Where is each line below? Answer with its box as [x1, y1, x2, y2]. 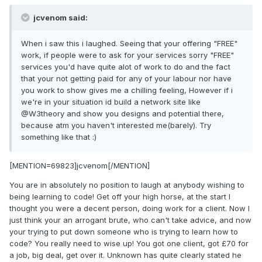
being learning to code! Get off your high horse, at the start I [9, 192, 230, 202]
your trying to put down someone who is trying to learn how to [9, 227, 238, 237]
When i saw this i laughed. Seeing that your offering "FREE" [21, 39, 237, 49]
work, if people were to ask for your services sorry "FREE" [21, 50, 234, 60]
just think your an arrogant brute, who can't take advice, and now [9, 215, 251, 225]
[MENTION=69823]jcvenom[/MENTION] [9, 161, 150, 171]
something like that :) [21, 132, 96, 142]
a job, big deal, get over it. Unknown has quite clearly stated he [9, 250, 242, 260]
